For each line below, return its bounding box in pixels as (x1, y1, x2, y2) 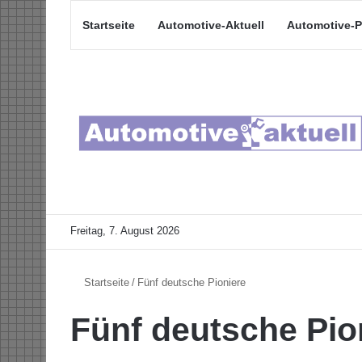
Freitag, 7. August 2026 (70, 225, 179, 238)
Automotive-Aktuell (158, 19, 264, 32)
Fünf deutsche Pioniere (137, 276, 246, 289)
